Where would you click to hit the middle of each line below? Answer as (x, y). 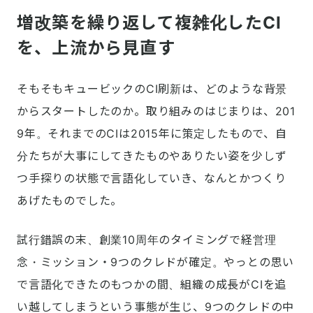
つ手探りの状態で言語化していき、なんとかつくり (152, 179)
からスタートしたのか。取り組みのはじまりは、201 (156, 111)
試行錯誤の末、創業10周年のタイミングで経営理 (147, 240)
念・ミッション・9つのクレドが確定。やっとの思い (156, 262)
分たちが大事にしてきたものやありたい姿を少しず (152, 156)
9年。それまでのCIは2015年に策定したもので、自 (152, 134)
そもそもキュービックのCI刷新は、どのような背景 (152, 89)
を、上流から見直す (96, 48)
